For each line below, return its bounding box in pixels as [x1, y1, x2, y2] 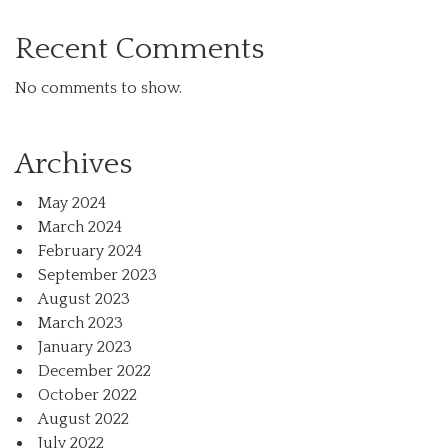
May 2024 [38, 194, 106, 212]
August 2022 [38, 410, 129, 428]
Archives [15, 148, 132, 181]
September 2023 [38, 266, 157, 284]
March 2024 [38, 218, 122, 236]
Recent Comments [15, 33, 264, 66]
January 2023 [38, 338, 132, 356]
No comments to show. [15, 79, 182, 97]
